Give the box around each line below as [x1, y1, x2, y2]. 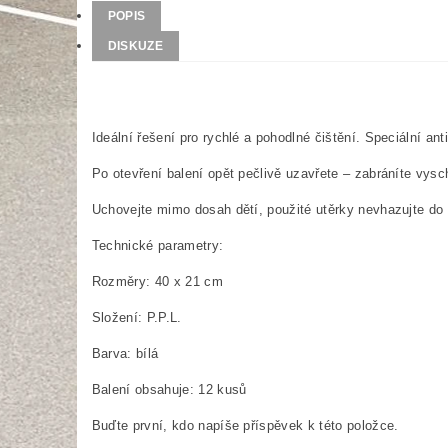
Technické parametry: [91, 238, 224, 253]
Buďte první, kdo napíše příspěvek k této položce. [91, 418, 399, 433]
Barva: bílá [91, 346, 159, 361]
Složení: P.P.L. [91, 310, 182, 325]
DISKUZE [107, 39, 164, 53]
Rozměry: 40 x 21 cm [91, 274, 223, 289]
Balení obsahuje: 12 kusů [91, 382, 247, 397]
